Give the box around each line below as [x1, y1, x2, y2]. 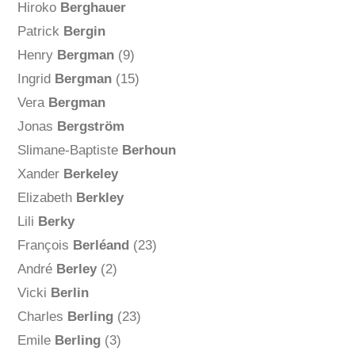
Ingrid [17, 71, 55, 87]
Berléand [72, 238, 129, 254]
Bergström [56, 119, 124, 135]
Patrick [17, 24, 63, 40]
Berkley [75, 190, 124, 206]
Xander [17, 166, 63, 182]
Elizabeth [17, 190, 76, 206]
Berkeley [63, 166, 118, 182]
